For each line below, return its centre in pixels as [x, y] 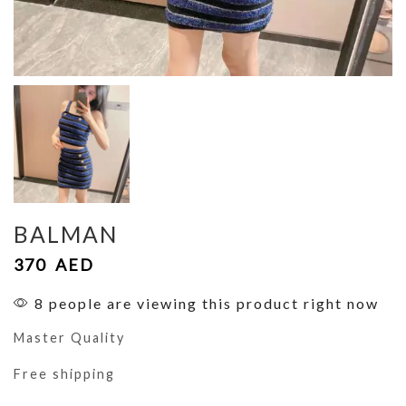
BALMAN [66, 234]
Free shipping [64, 374]
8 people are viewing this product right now [204, 303]
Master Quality [69, 337]
